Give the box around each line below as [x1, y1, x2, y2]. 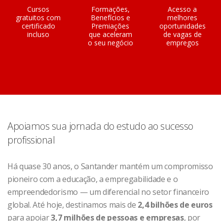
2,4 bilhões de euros [138, 199, 213, 210]
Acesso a [168, 4, 197, 14]
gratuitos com [16, 13, 61, 22]
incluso [27, 30, 50, 39]
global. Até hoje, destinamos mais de [7, 199, 138, 210]
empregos [166, 38, 199, 47]
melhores [167, 13, 198, 22]
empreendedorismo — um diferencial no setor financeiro [7, 186, 210, 197]
